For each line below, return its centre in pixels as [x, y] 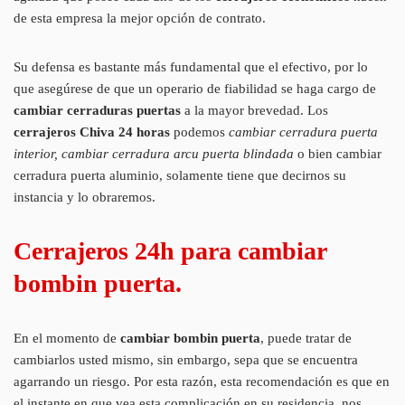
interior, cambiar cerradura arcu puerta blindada [154, 153]
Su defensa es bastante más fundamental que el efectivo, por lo [191, 66]
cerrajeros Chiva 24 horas [94, 132]
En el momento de [67, 338]
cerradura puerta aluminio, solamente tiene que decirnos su [180, 175]
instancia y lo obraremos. [85, 197]
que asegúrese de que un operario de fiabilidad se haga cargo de [195, 88]
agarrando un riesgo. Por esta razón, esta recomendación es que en [202, 381]
